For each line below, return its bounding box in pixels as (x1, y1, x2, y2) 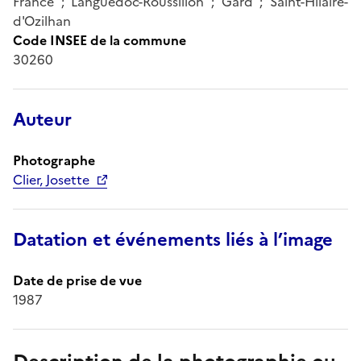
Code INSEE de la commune (13, 30, 186, 50)
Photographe (13, 150, 95, 170)
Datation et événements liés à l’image (13, 226, 333, 253)
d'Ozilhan (13, 10, 71, 31)
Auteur (13, 106, 72, 133)
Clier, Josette (13, 169, 89, 189)
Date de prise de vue (13, 270, 142, 290)
